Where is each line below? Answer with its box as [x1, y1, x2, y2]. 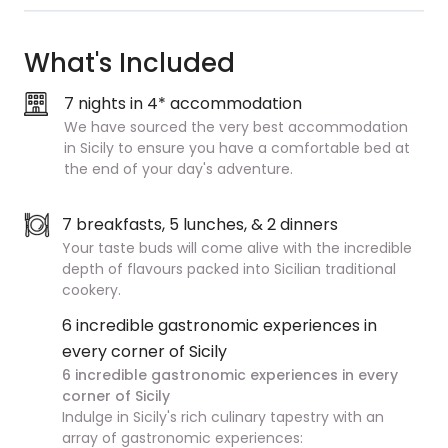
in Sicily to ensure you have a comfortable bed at [64, 138, 410, 158]
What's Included [24, 45, 235, 81]
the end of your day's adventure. [64, 159, 293, 179]
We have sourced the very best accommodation [64, 117, 408, 137]
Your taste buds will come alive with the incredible [62, 238, 412, 258]
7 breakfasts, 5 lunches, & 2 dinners [62, 213, 338, 236]
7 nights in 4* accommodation [64, 92, 302, 115]
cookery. [62, 280, 125, 300]
